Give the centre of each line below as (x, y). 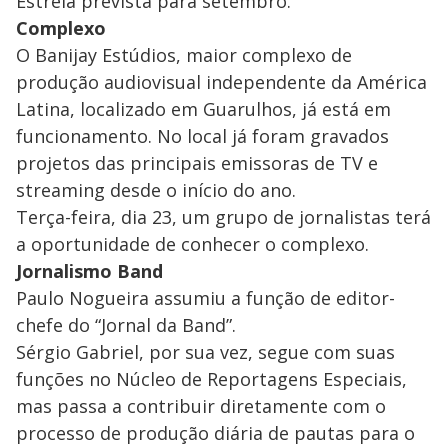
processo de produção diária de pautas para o (215, 433)
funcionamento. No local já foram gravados (202, 136)
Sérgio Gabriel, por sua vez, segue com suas (205, 352)
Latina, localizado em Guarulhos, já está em (203, 109)
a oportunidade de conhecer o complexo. (195, 244)
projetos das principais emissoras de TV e (197, 163)
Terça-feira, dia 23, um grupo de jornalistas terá (223, 217)
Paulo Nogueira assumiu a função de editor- (205, 298)
